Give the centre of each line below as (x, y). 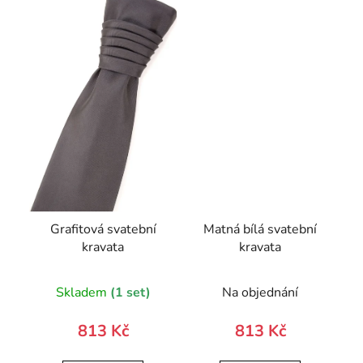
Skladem (83, 292)
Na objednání (260, 292)
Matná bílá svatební (260, 229)
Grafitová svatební (103, 229)
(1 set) (130, 292)
